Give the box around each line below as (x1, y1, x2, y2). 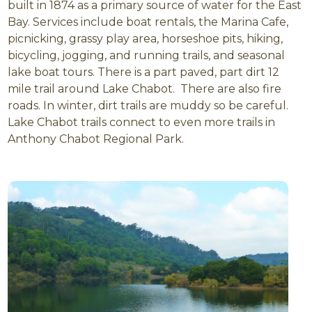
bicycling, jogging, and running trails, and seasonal (8, 49, 286, 63)
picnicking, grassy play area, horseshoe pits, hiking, (8, 32, 283, 46)
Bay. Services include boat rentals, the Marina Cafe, (8, 15, 289, 29)
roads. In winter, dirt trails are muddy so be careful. (8, 99, 292, 113)
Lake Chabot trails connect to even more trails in (8, 116, 276, 130)
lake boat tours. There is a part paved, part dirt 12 (8, 65, 280, 79)
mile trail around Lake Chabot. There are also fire (8, 82, 282, 96)
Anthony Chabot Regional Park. (8, 132, 185, 146)
